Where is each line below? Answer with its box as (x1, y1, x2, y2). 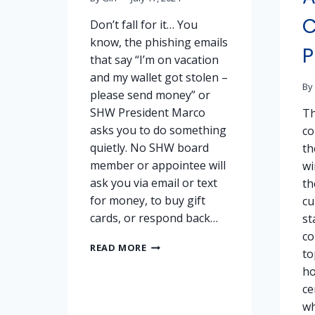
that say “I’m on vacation (90, 52, 219, 68)
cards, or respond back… (90, 210, 218, 226)
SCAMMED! (146, 266, 199, 280)
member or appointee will (90, 157, 226, 174)
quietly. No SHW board (90, 140, 209, 156)
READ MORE (90, 241, 147, 255)
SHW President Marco (90, 105, 205, 121)
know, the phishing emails (90, 34, 228, 51)
